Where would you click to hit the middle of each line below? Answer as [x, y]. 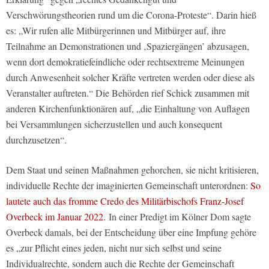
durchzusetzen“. [36, 140]
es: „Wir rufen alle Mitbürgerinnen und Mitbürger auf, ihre [116, 31]
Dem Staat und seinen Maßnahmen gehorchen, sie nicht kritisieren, [132, 170]
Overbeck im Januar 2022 [55, 217]
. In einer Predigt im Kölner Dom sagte [177, 217]
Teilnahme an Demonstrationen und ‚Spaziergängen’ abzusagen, [128, 46]
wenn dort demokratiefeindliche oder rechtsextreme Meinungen [125, 62]
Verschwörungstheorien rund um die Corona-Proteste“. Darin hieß [131, 15]
